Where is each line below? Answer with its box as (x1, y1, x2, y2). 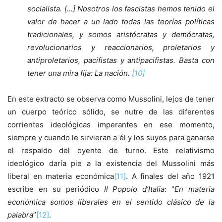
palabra (7, 210, 33, 220)
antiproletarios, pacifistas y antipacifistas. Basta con (27, 55, 215, 65)
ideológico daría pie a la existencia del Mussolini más (7, 159, 215, 168)
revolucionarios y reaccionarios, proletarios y (27, 43, 215, 53)
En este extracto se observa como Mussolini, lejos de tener (7, 94, 215, 104)
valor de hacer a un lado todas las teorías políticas (27, 17, 215, 27)
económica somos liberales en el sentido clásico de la (7, 197, 215, 207)
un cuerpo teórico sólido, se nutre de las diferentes (7, 107, 215, 117)
